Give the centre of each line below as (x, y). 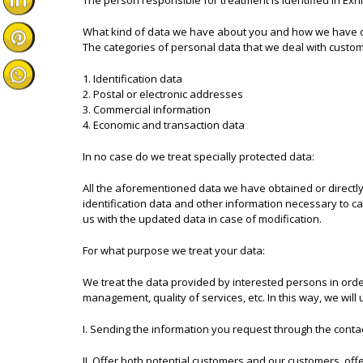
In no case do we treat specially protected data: (199, 156)
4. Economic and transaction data (164, 125)
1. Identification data (132, 79)
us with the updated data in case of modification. (202, 219)
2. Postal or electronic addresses (163, 94)
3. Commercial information (147, 109)
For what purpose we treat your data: (174, 250)
